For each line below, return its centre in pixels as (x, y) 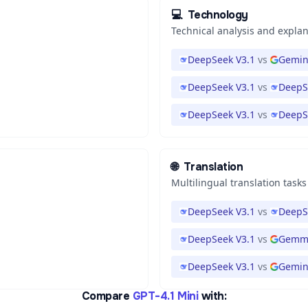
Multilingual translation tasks (239, 183)
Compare (106, 296)
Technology (218, 15)
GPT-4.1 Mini (165, 296)
